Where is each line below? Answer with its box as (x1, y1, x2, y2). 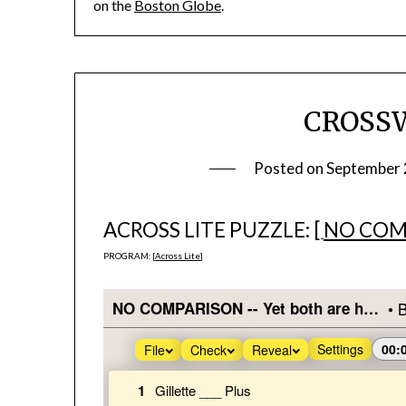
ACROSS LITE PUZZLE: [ (103, 217, 322, 243)
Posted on (254, 159, 327, 179)
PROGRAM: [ (103, 251, 156, 262)
